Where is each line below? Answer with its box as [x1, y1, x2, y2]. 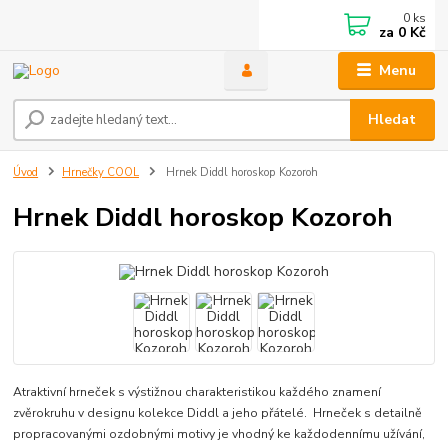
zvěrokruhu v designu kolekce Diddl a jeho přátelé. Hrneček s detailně [13, 405, 423, 422]
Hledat [368, 110, 417, 130]
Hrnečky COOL [62, 165, 139, 181]
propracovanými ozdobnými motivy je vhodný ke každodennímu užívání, [13, 426, 426, 443]
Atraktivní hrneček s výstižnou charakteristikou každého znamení [13, 384, 382, 401]
